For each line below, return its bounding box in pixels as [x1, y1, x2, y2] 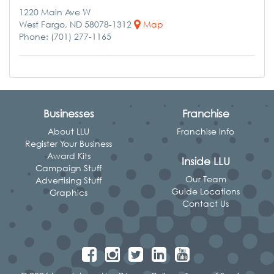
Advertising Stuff [35, 175, 102, 185]
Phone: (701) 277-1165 [19, 31, 111, 42]
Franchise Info [177, 126, 234, 136]
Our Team [185, 174, 226, 184]
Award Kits [46, 150, 91, 161]
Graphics [50, 187, 87, 198]
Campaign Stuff [35, 163, 102, 173]
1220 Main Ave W [19, 6, 91, 17]
